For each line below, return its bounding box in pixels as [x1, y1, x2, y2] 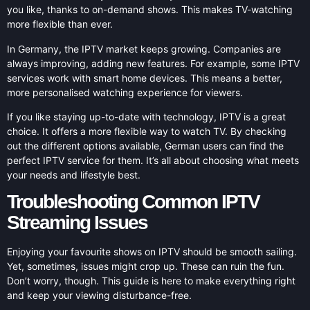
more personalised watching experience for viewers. [7, 86, 243, 98]
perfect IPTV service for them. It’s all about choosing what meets [7, 154, 299, 167]
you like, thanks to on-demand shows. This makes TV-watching [7, 3, 293, 16]
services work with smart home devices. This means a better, [7, 71, 282, 84]
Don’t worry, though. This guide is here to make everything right [7, 275, 295, 287]
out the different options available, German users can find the [7, 140, 284, 152]
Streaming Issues [7, 212, 147, 234]
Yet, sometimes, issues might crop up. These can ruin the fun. [7, 260, 284, 273]
